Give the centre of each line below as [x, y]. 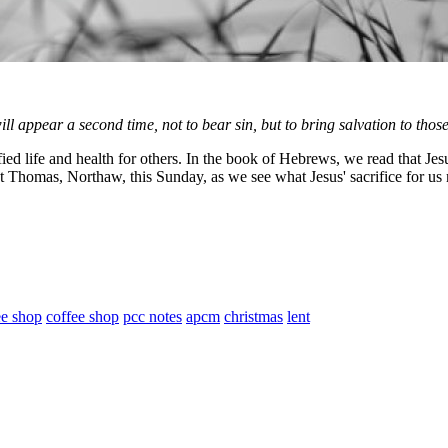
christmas [253, 316]
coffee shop [82, 316]
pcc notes [152, 316]
